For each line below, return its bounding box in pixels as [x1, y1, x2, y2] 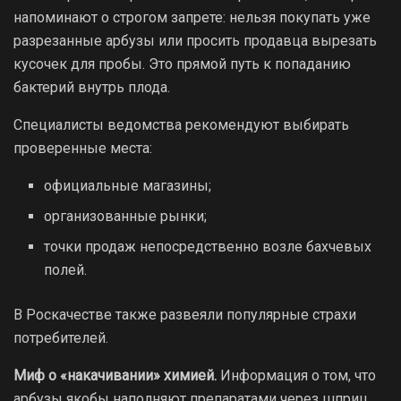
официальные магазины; [44, 176, 212, 194]
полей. [44, 260, 88, 278]
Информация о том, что [217, 366, 376, 384]
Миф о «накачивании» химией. [13, 366, 217, 384]
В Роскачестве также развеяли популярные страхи [13, 305, 356, 323]
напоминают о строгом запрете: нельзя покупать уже [13, 8, 371, 26]
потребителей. [13, 328, 108, 346]
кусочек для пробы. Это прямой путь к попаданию [13, 55, 351, 73]
